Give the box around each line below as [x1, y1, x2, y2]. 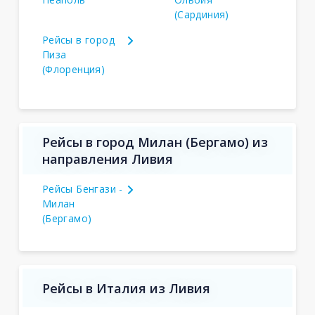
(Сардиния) [174, 8, 229, 21]
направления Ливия [41, 150, 173, 167]
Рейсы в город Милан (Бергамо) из [41, 134, 268, 150]
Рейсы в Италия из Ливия [41, 279, 210, 297]
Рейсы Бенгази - [41, 182, 123, 195]
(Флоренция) [41, 63, 105, 76]
